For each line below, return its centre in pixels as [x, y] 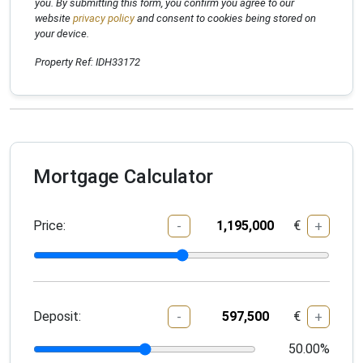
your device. [62, 34]
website [53, 18]
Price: [49, 226]
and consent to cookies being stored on [225, 18]
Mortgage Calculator [123, 177]
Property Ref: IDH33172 [88, 62]
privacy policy [102, 18]
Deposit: [57, 317]
